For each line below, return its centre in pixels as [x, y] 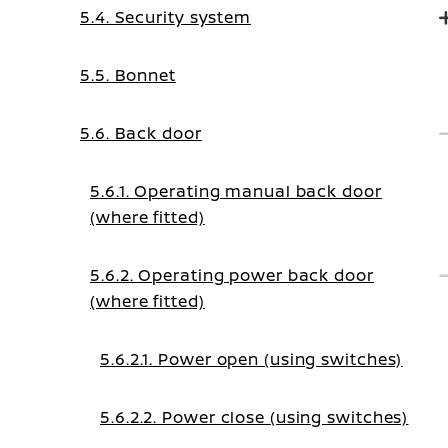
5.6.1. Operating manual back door [236, 191]
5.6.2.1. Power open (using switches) [251, 359]
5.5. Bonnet [128, 75]
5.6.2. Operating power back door [232, 275]
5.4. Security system [165, 17]
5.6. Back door [141, 133]
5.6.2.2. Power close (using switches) [254, 417]
